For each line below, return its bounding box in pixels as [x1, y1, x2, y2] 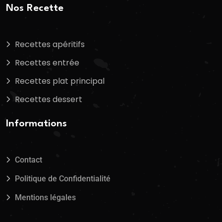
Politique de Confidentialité [15, 173, 111, 183]
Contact [15, 155, 42, 165]
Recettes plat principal [15, 75, 105, 87]
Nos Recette [6, 3, 63, 14]
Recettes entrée [15, 57, 79, 69]
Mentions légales [15, 192, 76, 202]
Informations [6, 118, 67, 129]
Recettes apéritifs [15, 39, 85, 51]
